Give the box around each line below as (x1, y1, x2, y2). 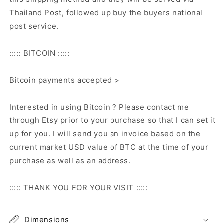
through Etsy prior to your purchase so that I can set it (9, 115, 216, 125)
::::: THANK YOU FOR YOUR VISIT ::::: (9, 183, 148, 192)
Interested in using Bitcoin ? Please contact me (9, 102, 189, 111)
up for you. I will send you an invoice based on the (9, 129, 201, 138)
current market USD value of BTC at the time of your (9, 142, 209, 152)
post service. (9, 21, 59, 31)
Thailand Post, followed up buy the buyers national (9, 8, 203, 17)
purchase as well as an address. (9, 156, 131, 165)
